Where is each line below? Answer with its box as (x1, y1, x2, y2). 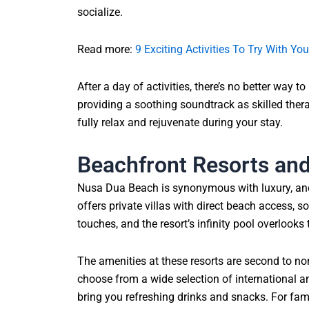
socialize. (77, 5, 123, 19)
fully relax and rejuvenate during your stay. (77, 115, 283, 129)
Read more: (77, 42, 135, 56)
